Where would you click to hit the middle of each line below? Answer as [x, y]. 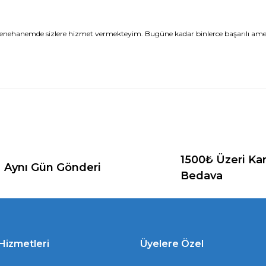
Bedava [201, 175]
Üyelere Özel [172, 244]
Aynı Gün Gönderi [52, 167]
